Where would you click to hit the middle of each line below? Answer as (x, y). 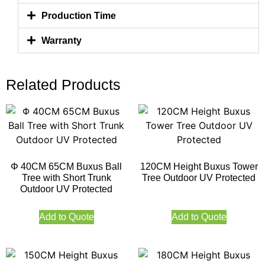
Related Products (63, 84)
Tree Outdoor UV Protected (199, 177)
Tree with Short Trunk (66, 177)
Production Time (79, 15)
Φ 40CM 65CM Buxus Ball (66, 166)
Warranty (62, 40)
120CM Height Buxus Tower (199, 166)
